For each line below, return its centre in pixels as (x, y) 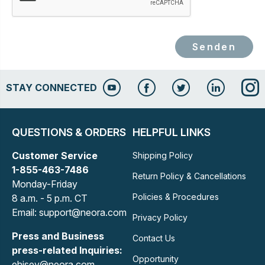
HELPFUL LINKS (171, 132)
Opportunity (155, 259)
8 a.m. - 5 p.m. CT (50, 198)
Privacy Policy (160, 217)
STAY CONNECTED (51, 88)
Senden (214, 47)
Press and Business (58, 236)
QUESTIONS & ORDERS (69, 132)
